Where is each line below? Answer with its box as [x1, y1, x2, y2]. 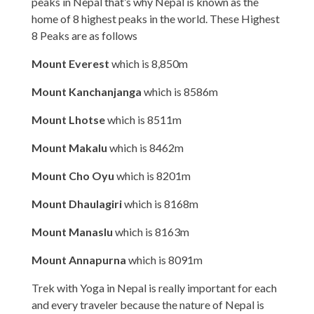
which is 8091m [128, 252, 203, 266]
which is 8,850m [111, 56, 188, 70]
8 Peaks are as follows [31, 28, 137, 42]
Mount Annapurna [31, 252, 128, 266]
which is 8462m [109, 140, 184, 154]
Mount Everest [31, 56, 111, 70]
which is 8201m [116, 168, 191, 182]
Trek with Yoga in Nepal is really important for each [31, 280, 277, 294]
